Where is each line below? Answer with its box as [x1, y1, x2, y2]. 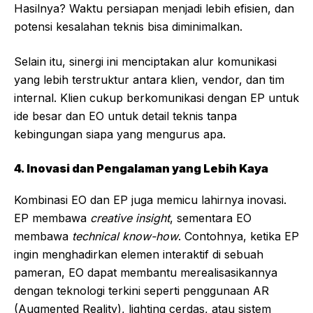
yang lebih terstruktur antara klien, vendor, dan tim [14, 73, 284, 87]
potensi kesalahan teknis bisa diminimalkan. [14, 20, 242, 34]
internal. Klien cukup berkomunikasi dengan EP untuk [14, 91, 299, 105]
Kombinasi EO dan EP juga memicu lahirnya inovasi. [14, 193, 286, 208]
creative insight [90, 211, 170, 226]
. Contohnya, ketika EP [178, 229, 299, 244]
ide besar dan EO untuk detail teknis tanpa [14, 109, 237, 124]
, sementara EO [170, 211, 252, 226]
